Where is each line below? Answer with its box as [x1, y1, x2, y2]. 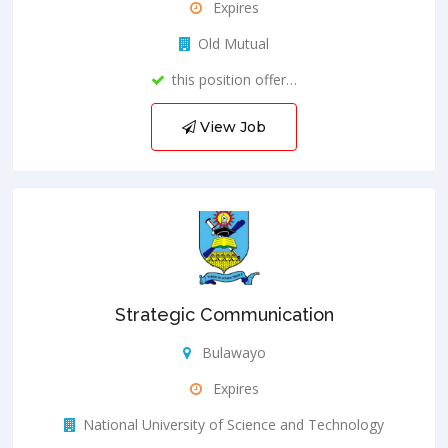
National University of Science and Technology [83, 414, 384, 434]
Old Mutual [198, 34, 269, 54]
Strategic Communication [114, 303, 334, 325]
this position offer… [172, 70, 297, 90]
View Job [196, 118, 266, 137]
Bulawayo [197, 342, 266, 362]
